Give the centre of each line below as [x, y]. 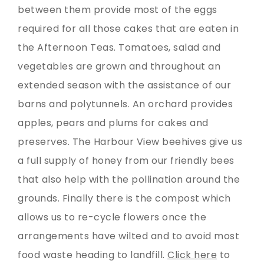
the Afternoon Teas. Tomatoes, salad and [119, 47]
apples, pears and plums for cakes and [113, 123]
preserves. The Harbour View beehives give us [130, 141]
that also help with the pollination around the [129, 179]
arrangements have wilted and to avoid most [128, 236]
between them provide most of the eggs [118, 9]
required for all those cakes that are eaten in [128, 28]
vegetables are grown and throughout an [119, 66]
